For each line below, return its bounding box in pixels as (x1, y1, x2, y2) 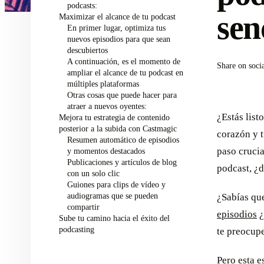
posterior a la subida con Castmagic (59, 124, 177, 133)
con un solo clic (67, 169, 120, 178)
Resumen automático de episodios (67, 135, 179, 144)
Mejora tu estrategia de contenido (59, 113, 170, 122)
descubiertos (67, 45, 108, 55)
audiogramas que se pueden (67, 191, 158, 200)
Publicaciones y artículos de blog (67, 157, 177, 167)
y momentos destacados (67, 146, 145, 156)
